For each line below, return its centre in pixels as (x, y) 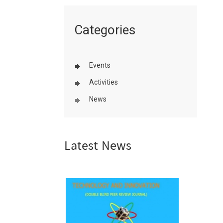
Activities (103, 82)
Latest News (98, 147)
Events (100, 65)
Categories (105, 30)
